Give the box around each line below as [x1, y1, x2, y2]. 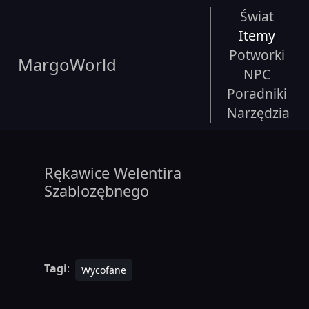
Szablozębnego [44, 181, 149, 201]
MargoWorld [18, 53, 117, 76]
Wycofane [81, 263, 126, 277]
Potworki [228, 46, 285, 64]
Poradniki [227, 84, 287, 103]
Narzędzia [227, 103, 290, 122]
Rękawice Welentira [44, 163, 181, 183]
